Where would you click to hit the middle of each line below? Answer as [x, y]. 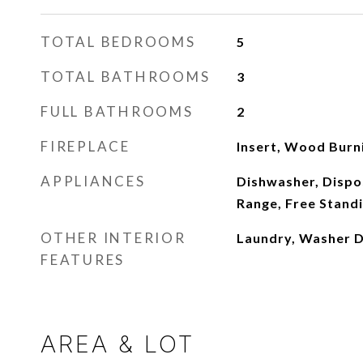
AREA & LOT [117, 344]
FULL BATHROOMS [117, 111]
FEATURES [83, 260]
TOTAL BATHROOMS [126, 77]
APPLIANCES [93, 181]
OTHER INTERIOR [113, 238]
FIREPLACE [85, 146]
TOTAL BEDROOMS [118, 42]
